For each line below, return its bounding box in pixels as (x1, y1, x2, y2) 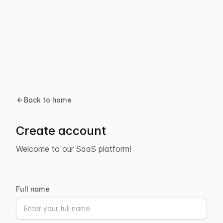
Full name (16, 184, 50, 193)
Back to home (24, 95, 72, 104)
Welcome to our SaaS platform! (16, 143, 131, 154)
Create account (16, 123, 106, 138)
